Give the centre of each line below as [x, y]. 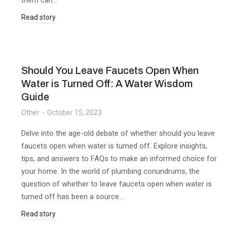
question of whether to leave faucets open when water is [117, 184]
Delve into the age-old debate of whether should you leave [118, 133]
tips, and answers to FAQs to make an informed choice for [119, 159]
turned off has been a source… [72, 197]
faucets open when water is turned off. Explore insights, [114, 146]
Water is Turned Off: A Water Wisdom [107, 84]
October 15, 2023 [74, 112]
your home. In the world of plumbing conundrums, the [110, 171]
